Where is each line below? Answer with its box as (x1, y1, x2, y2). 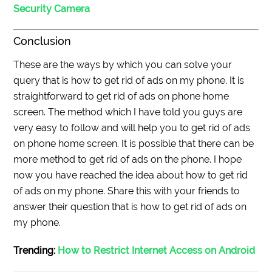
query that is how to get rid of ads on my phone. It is (13, 74, 245, 86)
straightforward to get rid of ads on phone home (13, 90, 229, 102)
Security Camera (13, 2, 90, 15)
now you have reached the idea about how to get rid (13, 169, 248, 181)
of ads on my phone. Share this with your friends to (13, 185, 240, 197)
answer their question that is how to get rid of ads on (13, 200, 247, 212)
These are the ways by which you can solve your (13, 58, 233, 70)
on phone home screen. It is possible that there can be (13, 137, 254, 149)
